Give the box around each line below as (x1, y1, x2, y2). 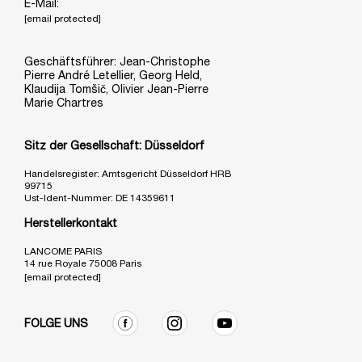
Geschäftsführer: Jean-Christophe (24, 57, 210, 68)
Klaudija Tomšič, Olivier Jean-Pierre (24, 84, 208, 95)
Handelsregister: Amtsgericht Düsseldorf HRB (24, 169, 231, 179)
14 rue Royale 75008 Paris (24, 259, 141, 268)
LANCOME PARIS (24, 246, 102, 256)
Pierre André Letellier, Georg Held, (24, 70, 202, 82)
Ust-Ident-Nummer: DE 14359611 (24, 193, 175, 203)
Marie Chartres (24, 98, 103, 109)
